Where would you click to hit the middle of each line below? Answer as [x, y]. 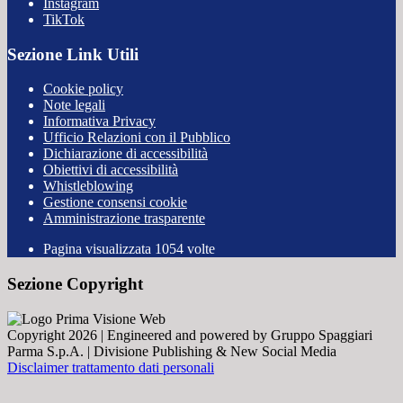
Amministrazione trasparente [124, 219]
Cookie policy [83, 89]
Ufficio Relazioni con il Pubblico [137, 138]
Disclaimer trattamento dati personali [111, 367]
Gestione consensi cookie [115, 202]
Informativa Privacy [99, 121]
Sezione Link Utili [73, 54]
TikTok [64, 19]
